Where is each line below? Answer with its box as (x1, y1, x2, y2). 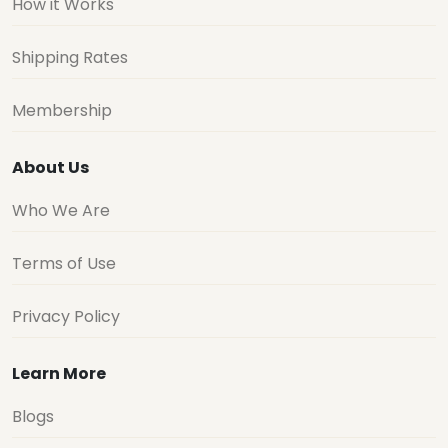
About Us (12, 156, 89, 179)
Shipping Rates (12, 46, 128, 69)
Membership (12, 99, 112, 122)
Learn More (12, 362, 106, 385)
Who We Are (12, 199, 110, 222)
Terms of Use (12, 252, 116, 275)
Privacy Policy (12, 305, 120, 328)
